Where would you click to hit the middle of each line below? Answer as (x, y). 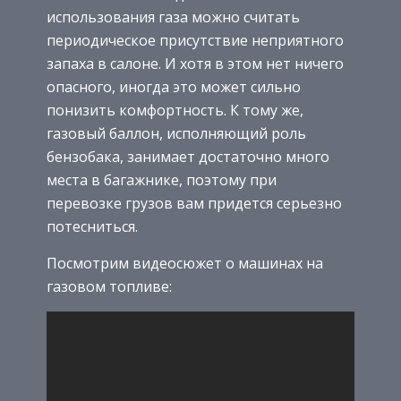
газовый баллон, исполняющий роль (176, 133)
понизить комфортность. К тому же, (175, 110)
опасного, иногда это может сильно (174, 86)
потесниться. (92, 226)
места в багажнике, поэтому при (162, 179)
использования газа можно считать (173, 17)
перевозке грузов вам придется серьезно (194, 203)
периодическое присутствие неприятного (195, 40)
